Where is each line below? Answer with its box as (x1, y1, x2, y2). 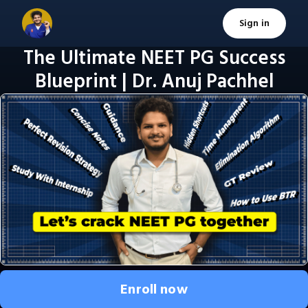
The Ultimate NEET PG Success (23, 45, 285, 71)
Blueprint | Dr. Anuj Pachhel (34, 69, 274, 95)
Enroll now (120, 280, 188, 299)
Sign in (239, 16, 269, 30)
